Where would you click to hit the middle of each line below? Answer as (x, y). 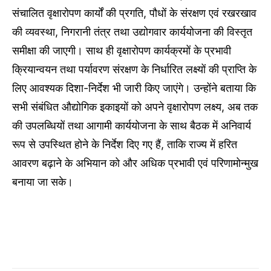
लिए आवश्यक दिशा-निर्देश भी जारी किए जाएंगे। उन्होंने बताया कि (134, 88)
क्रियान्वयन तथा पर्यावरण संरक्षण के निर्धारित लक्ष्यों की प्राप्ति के (134, 70)
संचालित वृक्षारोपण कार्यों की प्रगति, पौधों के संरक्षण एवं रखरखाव (134, 13)
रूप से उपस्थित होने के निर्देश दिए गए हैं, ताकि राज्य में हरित (125, 145)
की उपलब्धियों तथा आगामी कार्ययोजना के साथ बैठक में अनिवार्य (132, 126)
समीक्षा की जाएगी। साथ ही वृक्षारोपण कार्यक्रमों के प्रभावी (122, 51)
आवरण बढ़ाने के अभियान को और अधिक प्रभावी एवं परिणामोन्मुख (135, 163)
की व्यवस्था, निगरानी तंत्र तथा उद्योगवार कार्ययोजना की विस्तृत (132, 32)
